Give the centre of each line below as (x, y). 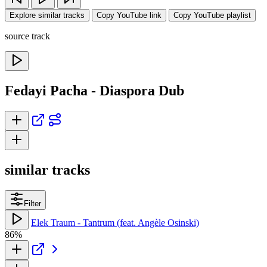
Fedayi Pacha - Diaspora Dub (94, 90)
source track (27, 36)
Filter (32, 203)
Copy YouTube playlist (212, 15)
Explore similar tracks (47, 15)
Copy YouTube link (129, 15)
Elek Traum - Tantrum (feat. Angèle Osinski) (115, 222)
